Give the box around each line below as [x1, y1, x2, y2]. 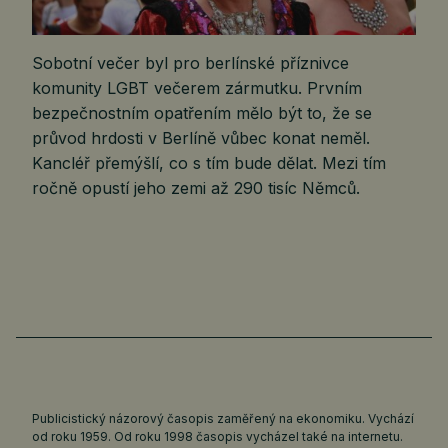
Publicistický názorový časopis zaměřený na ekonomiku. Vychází [32, 411, 414, 427]
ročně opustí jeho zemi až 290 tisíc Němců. [32, 178, 360, 199]
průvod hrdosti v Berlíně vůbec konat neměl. [32, 128, 370, 149]
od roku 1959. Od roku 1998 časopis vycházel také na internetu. [32, 429, 403, 445]
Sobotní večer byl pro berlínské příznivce [32, 53, 349, 74]
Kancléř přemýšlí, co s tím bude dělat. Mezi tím [32, 153, 386, 174]
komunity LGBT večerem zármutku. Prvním [32, 78, 362, 99]
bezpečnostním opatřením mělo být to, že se [32, 103, 372, 124]
